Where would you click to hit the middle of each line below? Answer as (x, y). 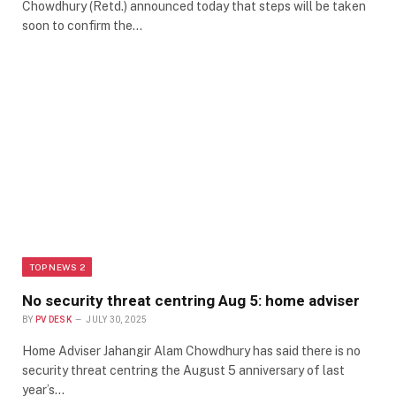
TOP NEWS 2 (57, 267)
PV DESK (53, 320)
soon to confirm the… (82, 26)
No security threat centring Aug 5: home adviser (191, 301)
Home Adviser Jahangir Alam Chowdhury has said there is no (191, 351)
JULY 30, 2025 (117, 320)
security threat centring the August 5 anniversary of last (183, 371)
